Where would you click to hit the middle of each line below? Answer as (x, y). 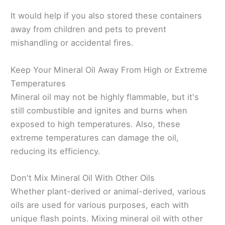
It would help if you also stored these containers (106, 16)
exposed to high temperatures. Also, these (95, 124)
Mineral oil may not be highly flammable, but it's (105, 97)
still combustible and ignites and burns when (99, 110)
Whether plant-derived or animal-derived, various (108, 191)
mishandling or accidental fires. (72, 43)
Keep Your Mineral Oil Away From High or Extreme (109, 70)
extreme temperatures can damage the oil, (95, 137)
